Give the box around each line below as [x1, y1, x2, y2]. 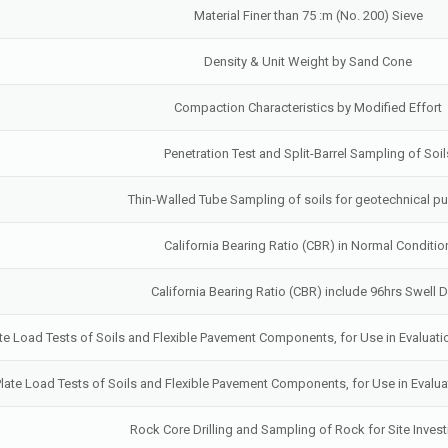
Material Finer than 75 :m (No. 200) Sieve [193, 8, 423, 23]
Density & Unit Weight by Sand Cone [204, 54, 413, 69]
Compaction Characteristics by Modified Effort [174, 100, 443, 115]
